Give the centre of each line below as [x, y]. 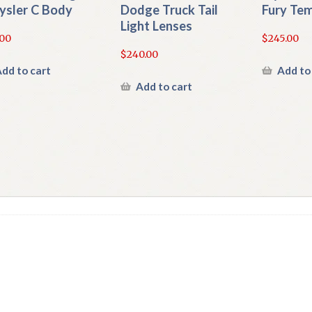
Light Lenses [156, 26]
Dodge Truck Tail [169, 10]
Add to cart [164, 86]
